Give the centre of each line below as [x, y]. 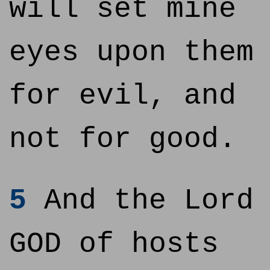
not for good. [123, 139]
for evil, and [123, 96]
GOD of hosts [114, 244]
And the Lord [140, 201]
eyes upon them [131, 52]
